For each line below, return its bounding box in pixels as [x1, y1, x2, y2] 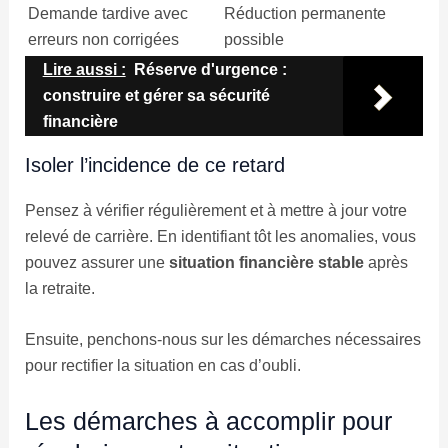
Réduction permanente [223, 4, 386, 22]
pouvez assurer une [24, 253, 169, 271]
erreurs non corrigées [27, 30, 179, 48]
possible [223, 30, 284, 48]
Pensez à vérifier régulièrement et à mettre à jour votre [24, 201, 407, 219]
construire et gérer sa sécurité [42, 86, 270, 104]
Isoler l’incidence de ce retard [24, 153, 285, 176]
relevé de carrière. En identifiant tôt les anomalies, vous [24, 227, 416, 245]
